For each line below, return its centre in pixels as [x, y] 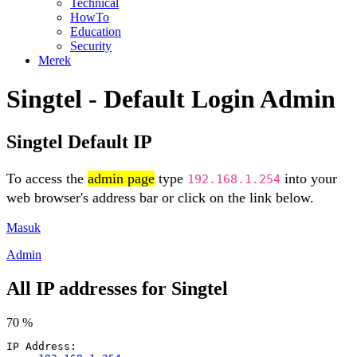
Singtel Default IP [79, 141]
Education [96, 31]
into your [309, 178]
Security [91, 46]
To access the [47, 178]
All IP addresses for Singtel [117, 289]
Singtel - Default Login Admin [171, 99]
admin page [121, 178]
